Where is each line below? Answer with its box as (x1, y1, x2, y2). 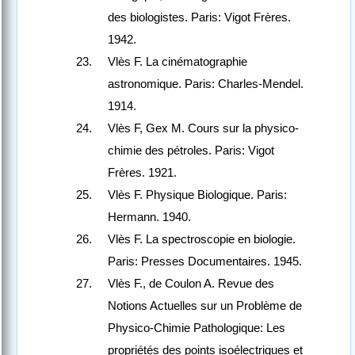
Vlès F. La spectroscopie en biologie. (108, 232, 296, 246)
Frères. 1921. (108, 166, 177, 180)
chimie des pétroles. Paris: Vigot (108, 143, 274, 158)
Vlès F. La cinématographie (108, 55, 247, 69)
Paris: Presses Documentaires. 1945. (108, 254, 302, 269)
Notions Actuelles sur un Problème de (108, 299, 302, 313)
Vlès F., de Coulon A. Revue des (108, 277, 274, 291)
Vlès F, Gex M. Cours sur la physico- (108, 121, 299, 136)
